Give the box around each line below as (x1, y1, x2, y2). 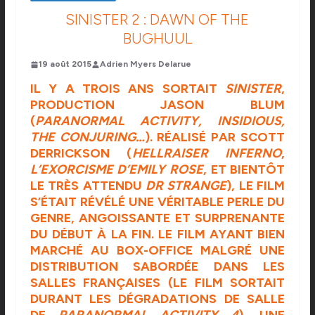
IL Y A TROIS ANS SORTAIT (30, 81, 226, 97)
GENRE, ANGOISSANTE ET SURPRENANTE (30, 210, 285, 226)
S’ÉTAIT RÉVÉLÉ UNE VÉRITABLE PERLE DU (30, 194, 285, 210)
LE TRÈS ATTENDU (30, 178, 142, 194)
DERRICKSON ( (30, 146, 132, 162)
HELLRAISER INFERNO (131, 146, 282, 162)
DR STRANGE (141, 178, 227, 194)
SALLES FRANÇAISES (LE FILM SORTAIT (30, 275, 285, 291)
